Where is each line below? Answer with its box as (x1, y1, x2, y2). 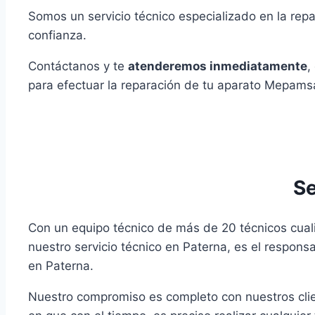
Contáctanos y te (28, 58, 128, 73)
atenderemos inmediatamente (128, 58, 307, 73)
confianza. (28, 27, 86, 42)
